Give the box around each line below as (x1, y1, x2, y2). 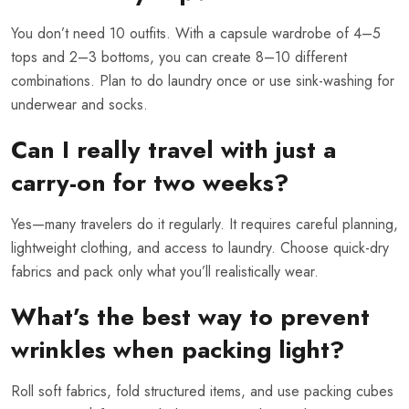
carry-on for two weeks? (11, 165, 288, 201)
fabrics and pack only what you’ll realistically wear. (11, 261, 319, 283)
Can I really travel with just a (11, 132, 336, 168)
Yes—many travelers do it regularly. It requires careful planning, (11, 214, 398, 236)
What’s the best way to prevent (11, 299, 370, 335)
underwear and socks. (11, 94, 148, 116)
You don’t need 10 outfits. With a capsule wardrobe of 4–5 (11, 23, 381, 45)
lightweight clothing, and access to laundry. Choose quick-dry (11, 237, 389, 259)
